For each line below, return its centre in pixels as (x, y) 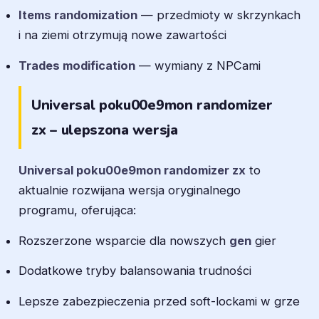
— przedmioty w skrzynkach (219, 15)
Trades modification (77, 65)
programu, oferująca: (77, 210)
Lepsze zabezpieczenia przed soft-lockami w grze (159, 302)
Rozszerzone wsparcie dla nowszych (124, 240)
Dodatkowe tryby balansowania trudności (135, 271)
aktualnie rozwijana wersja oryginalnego (130, 190)
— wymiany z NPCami (198, 65)
